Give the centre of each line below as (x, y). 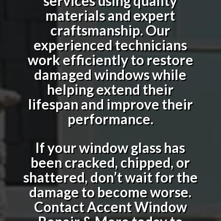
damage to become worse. (110, 192)
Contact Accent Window (110, 206)
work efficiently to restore (110, 59)
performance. (110, 119)
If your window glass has (110, 147)
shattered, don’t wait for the (110, 177)
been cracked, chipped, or (110, 162)
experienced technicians (110, 45)
